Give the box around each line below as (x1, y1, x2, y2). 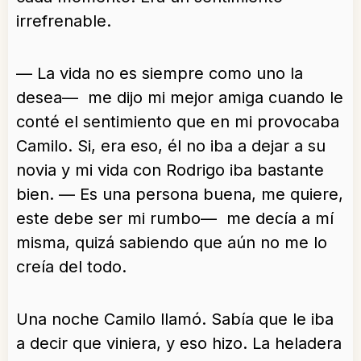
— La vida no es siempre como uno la (16, 64, 303, 84)
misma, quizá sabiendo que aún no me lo (16, 233, 327, 253)
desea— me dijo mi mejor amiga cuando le (16, 88, 343, 108)
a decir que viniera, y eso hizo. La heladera (16, 334, 342, 354)
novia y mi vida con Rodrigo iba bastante (16, 160, 324, 180)
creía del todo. (16, 257, 127, 277)
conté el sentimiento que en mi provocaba (16, 112, 339, 132)
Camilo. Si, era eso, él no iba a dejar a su (16, 136, 326, 156)
